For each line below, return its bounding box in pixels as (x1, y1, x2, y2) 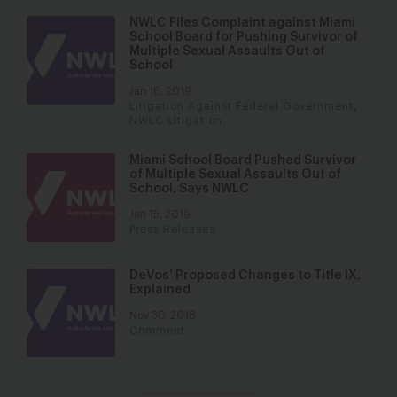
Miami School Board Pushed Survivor (129, 154, 356, 167)
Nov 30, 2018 (129, 310, 196, 321)
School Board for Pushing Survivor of (129, 31, 358, 43)
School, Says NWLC (129, 183, 249, 195)
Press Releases (129, 224, 215, 235)
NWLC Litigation (129, 115, 222, 126)
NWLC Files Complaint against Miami (129, 17, 355, 29)
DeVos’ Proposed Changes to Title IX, (129, 269, 361, 282)
